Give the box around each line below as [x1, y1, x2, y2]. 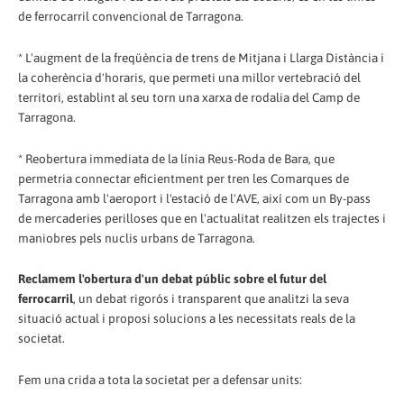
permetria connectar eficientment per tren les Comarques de [18, 170, 349, 186]
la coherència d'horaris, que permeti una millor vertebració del [18, 69, 361, 85]
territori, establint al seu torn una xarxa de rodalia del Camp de [18, 89, 360, 105]
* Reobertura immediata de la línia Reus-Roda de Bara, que [18, 151, 335, 166]
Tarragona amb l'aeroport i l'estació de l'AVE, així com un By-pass [18, 190, 371, 206]
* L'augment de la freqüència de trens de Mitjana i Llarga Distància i [18, 50, 384, 65]
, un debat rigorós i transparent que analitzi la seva [73, 291, 349, 307]
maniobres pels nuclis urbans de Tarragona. [18, 230, 255, 245]
